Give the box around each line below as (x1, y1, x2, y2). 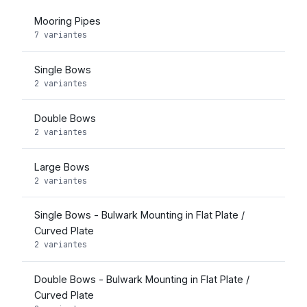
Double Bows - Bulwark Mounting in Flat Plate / (34, 273, 249, 286)
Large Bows (34, 160, 90, 173)
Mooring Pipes (34, 15, 101, 27)
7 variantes (34, 29, 87, 40)
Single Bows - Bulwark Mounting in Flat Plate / (34, 209, 245, 221)
